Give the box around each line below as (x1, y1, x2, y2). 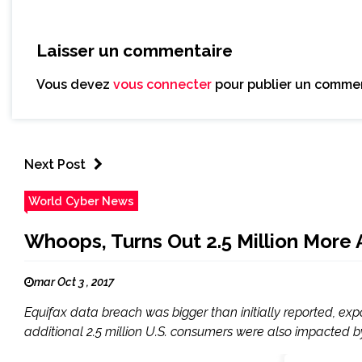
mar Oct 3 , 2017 (34, 276, 114, 289)
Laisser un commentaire (36, 40, 233, 61)
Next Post (24, 157, 86, 173)
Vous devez (36, 77, 113, 93)
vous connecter (113, 77, 212, 93)
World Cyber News (28, 194, 134, 208)
